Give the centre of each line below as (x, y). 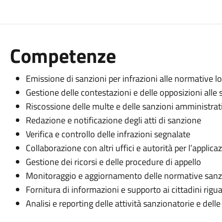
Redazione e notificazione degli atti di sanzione (113, 120)
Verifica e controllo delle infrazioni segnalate (108, 134)
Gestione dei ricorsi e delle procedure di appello (113, 162)
